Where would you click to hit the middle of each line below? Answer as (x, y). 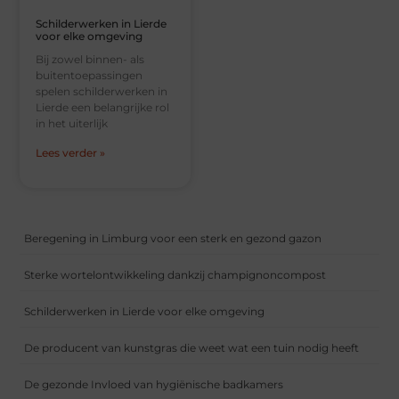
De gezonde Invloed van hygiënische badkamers (154, 384)
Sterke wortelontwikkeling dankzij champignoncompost (175, 274)
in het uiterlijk (72, 123)
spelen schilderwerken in (102, 91)
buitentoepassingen (90, 75)
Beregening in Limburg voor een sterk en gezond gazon (173, 238)
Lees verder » (71, 152)
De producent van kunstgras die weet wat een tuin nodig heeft (192, 347)
